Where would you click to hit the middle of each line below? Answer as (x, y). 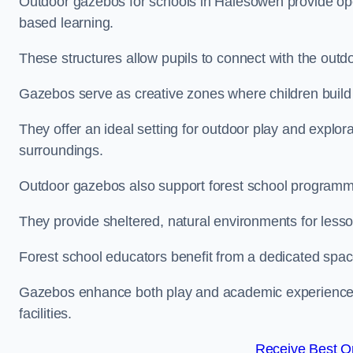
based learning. (67, 23)
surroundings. (61, 150)
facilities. (46, 314)
